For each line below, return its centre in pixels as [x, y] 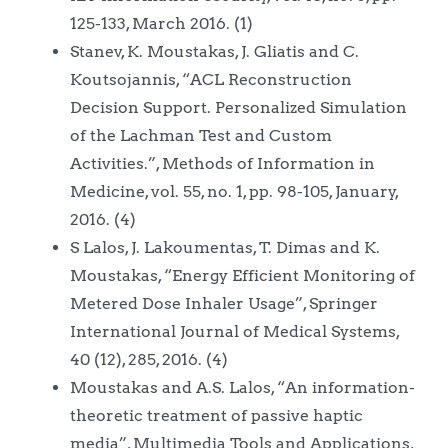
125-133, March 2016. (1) [161, 23]
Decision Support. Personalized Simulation [238, 107]
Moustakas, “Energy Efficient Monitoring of [242, 275]
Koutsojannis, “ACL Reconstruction [210, 79]
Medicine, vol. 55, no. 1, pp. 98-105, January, [233, 191]
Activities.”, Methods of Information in [222, 163]
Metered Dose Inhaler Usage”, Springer [223, 303]
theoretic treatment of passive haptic [216, 415]
